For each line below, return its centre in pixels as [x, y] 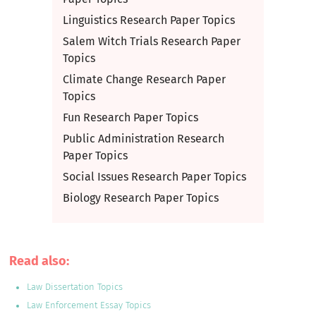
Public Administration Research [143, 139]
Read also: [39, 261]
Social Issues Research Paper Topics [154, 177]
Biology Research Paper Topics [140, 198]
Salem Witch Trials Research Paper [151, 41]
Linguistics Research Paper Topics [148, 20]
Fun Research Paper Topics [130, 117]
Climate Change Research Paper [144, 79]
